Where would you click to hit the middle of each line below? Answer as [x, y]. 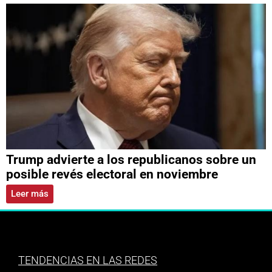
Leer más [30, 194]
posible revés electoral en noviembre [112, 175]
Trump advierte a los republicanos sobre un [131, 160]
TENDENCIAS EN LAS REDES [88, 260]
